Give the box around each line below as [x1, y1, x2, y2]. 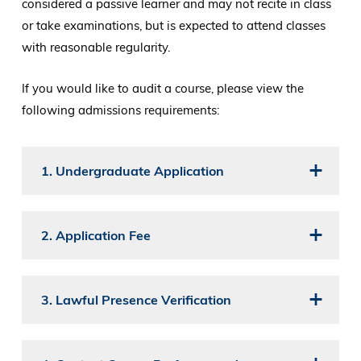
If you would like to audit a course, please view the [21, 81, 304, 97]
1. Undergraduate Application [40, 163, 224, 180]
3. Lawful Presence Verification [40, 292, 231, 309]
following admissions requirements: [21, 102, 222, 118]
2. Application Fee [40, 227, 151, 244]
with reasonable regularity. [21, 39, 173, 56]
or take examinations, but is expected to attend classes [21, 18, 326, 34]
